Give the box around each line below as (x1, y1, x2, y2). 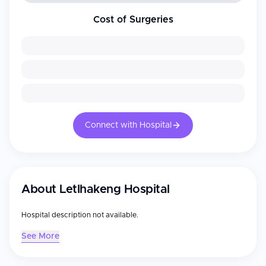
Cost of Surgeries (93, 15, 173, 24)
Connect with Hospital (85, 121, 172, 129)
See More (21, 232, 59, 240)
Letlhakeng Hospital (59, 183, 170, 195)
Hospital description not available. (21, 211, 138, 218)
